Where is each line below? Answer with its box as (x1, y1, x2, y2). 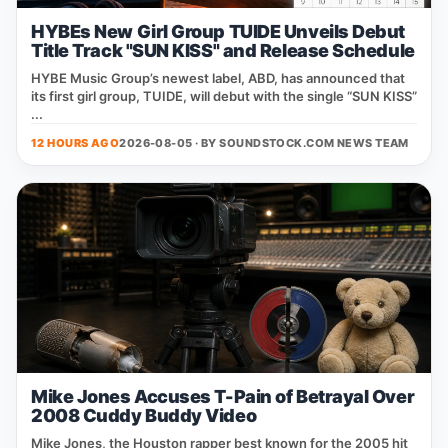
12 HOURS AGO (31, 136, 120, 150)
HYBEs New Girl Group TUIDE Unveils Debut (31, 21, 405, 42)
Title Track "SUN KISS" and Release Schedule (31, 40, 415, 61)
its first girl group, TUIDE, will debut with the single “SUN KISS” (31, 88, 417, 104)
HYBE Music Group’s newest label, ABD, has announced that (31, 70, 405, 86)
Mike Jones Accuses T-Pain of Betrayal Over (31, 386, 415, 407)
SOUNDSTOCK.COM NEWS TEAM (219, 136, 409, 150)
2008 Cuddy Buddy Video (31, 405, 257, 426)
